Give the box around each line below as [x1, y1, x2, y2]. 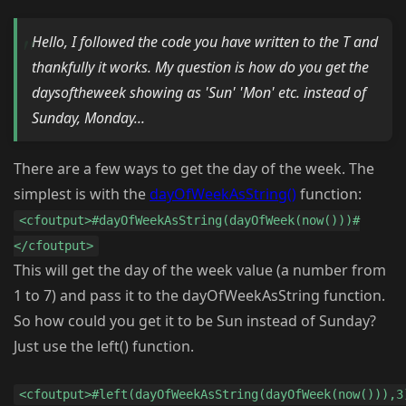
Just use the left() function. [14, 336, 194, 357]
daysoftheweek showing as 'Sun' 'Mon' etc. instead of [32, 82, 366, 103]
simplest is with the [14, 184, 150, 205]
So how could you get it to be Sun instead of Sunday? [14, 311, 376, 332]
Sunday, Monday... [32, 108, 145, 129]
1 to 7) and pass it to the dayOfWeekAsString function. [14, 285, 385, 306]
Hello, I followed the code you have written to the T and [32, 32, 378, 53]
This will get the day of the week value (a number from [14, 260, 386, 281]
